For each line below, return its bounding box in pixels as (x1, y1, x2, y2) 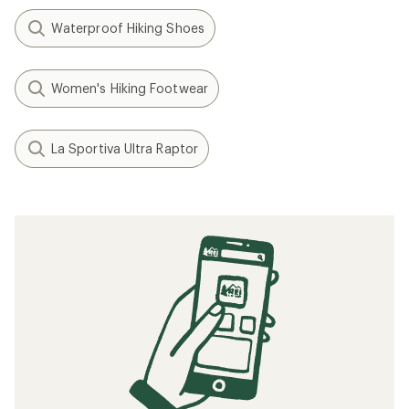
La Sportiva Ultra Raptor (51, 141, 198, 156)
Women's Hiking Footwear (51, 80, 208, 96)
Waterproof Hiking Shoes (51, 20, 204, 36)
